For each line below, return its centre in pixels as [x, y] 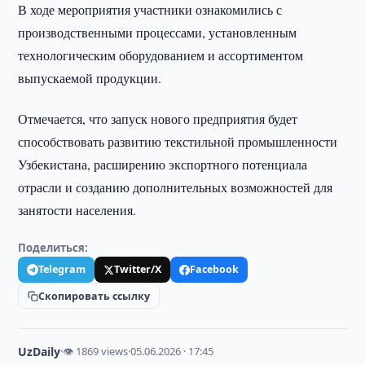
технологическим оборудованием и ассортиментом [161, 55]
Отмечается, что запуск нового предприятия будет [158, 119]
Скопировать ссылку [95, 296]
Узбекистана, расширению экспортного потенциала [163, 164]
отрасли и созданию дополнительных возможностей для [176, 187]
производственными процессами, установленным [158, 32]
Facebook [215, 269]
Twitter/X [138, 269]
